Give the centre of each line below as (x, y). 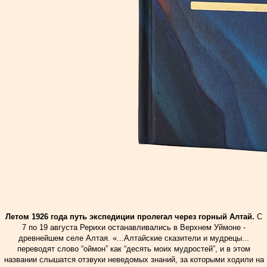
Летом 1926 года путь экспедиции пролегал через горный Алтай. (130, 217)
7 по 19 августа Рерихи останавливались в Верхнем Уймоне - (134, 227)
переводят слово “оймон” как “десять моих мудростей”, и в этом (134, 249)
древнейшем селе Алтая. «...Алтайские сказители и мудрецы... (134, 238)
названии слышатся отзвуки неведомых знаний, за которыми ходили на (134, 260)
